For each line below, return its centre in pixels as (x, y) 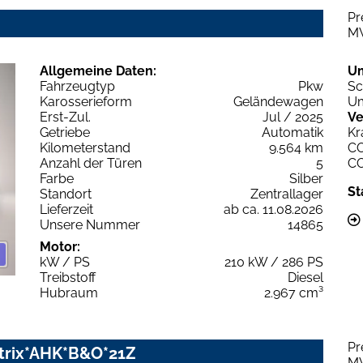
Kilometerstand (85, 147)
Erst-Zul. (65, 117)
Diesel (305, 277)
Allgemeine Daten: (98, 70)
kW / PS (65, 262)
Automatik (293, 132)
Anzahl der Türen (91, 163)
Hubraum (69, 293)
